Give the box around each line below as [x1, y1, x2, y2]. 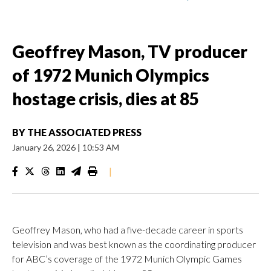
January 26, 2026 [12, 142, 77, 152]
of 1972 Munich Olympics [12, 65, 209, 85]
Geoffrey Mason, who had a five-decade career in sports [12, 224, 243, 235]
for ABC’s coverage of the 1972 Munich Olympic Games [12, 253, 242, 264]
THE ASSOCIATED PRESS [27, 126, 142, 138]
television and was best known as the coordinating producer [12, 238, 256, 250]
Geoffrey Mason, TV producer [12, 41, 247, 62]
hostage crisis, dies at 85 [12, 88, 199, 109]
